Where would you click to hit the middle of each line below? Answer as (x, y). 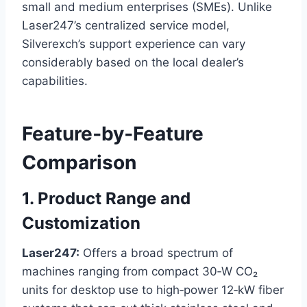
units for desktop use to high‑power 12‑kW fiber (153, 290)
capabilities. (55, 81)
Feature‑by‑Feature (113, 134)
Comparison (79, 163)
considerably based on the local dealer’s (133, 63)
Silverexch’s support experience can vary (134, 44)
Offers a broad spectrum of (156, 253)
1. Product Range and (106, 199)
